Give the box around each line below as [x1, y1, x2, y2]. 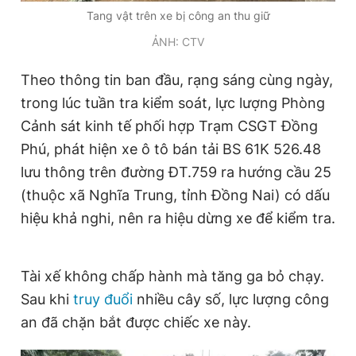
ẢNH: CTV [152, 34, 204, 48]
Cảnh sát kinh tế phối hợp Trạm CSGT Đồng [21, 117, 318, 134]
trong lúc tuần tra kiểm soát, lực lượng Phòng [21, 94, 325, 111]
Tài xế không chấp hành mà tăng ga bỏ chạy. [21, 267, 324, 284]
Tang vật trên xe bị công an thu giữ [86, 8, 270, 22]
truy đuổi [69, 290, 133, 308]
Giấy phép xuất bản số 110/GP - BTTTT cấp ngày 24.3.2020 [21, 9, 314, 22]
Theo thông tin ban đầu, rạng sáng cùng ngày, [21, 71, 333, 88]
